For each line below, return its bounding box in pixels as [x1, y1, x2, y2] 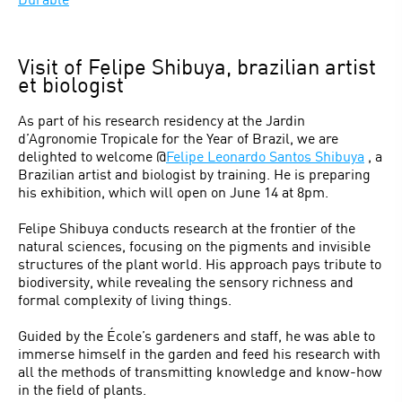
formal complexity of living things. [18, 291, 232, 308]
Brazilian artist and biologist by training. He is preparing [18, 165, 371, 182]
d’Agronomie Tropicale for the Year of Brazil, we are [18, 129, 338, 146]
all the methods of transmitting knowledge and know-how [18, 363, 382, 380]
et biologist [18, 71, 124, 97]
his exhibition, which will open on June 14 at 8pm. [18, 183, 328, 200]
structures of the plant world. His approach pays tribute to [18, 255, 381, 272]
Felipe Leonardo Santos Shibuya [166, 147, 364, 164]
